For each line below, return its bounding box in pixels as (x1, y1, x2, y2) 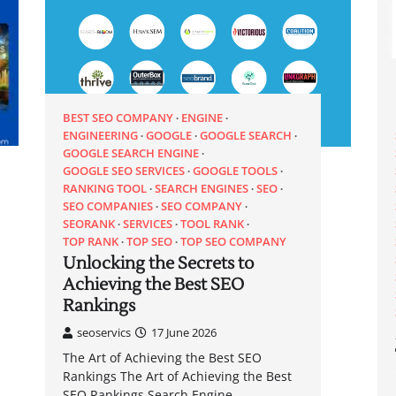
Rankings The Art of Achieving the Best (62, 367, 292, 385)
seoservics (76, 324, 131, 340)
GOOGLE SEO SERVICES (62, 162, 185, 179)
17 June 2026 (150, 324, 217, 340)
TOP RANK (62, 232, 118, 249)
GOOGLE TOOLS (192, 162, 278, 179)
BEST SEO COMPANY (62, 109, 173, 126)
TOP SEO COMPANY (179, 232, 286, 249)
